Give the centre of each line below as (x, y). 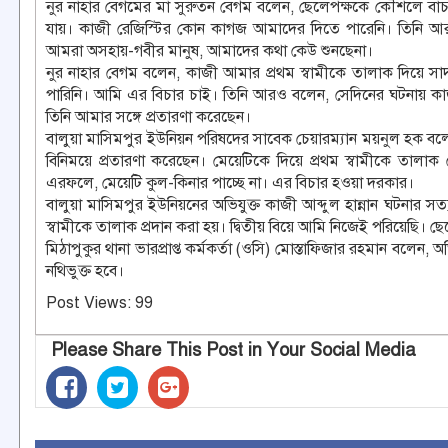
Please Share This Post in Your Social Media (233, 350)
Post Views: (88, 303)
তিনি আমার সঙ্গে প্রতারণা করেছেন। (148, 117)
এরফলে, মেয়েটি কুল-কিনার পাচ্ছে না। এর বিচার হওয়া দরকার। (230, 183)
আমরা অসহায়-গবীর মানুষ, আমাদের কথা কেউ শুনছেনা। (209, 51)
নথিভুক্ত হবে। (85, 271)
